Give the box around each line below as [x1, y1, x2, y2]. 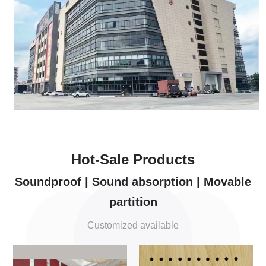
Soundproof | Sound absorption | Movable [15, 175, 251, 189]
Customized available [87, 220, 179, 231]
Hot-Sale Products [71, 151, 195, 168]
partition [109, 195, 157, 209]
